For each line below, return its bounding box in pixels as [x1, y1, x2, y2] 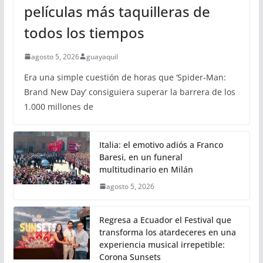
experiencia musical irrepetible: [99, 238, 225, 250]
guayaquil [86, 51, 118, 62]
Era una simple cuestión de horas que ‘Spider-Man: [23, 71, 226, 83]
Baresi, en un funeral [99, 151, 183, 163]
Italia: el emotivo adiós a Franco [99, 139, 223, 150]
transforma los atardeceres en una [99, 226, 236, 238]
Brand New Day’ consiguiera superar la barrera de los [23, 86, 235, 97]
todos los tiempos [23, 22, 144, 42]
